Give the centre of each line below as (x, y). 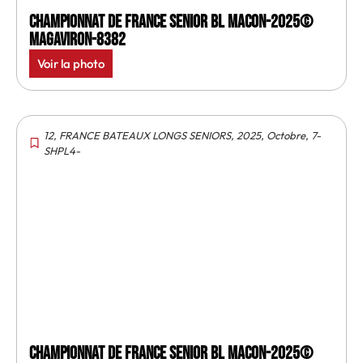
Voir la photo (71, 63)
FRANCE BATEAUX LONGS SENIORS (145, 135)
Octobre (286, 135)
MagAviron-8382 (77, 40)
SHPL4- (62, 150)
